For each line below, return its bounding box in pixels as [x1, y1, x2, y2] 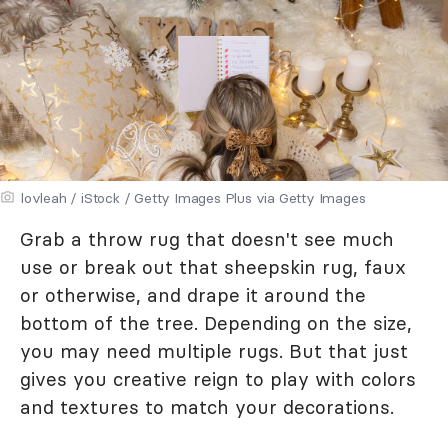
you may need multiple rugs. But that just [20, 338, 408, 363]
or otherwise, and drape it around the [20, 282, 366, 307]
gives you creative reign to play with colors [20, 366, 416, 391]
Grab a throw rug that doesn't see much [20, 226, 394, 251]
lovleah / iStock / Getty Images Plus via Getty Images [21, 188, 366, 207]
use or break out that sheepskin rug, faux [20, 254, 406, 279]
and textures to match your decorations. [20, 394, 394, 419]
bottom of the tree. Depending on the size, [20, 310, 412, 335]
